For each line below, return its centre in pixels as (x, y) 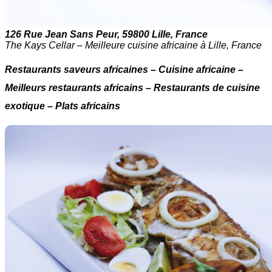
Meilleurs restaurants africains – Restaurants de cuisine (132, 88)
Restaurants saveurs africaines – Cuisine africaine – (124, 70)
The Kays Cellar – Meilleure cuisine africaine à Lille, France (133, 45)
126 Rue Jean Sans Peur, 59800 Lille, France (106, 34)
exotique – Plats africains (63, 106)
